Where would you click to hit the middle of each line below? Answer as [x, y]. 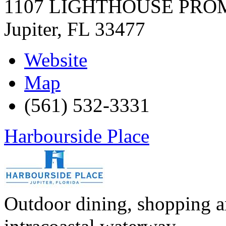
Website [56, 60]
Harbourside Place [77, 136]
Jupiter [31, 29]
